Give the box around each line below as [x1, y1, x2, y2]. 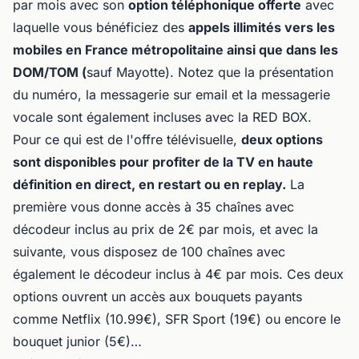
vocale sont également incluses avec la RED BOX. [13, 108, 312, 125]
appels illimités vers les [188, 18, 335, 35]
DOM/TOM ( [13, 63, 87, 80]
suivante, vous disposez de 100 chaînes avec [13, 243, 285, 260]
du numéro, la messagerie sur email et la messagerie [13, 86, 330, 103]
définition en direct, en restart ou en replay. [13, 175, 286, 192]
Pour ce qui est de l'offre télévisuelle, [13, 131, 241, 147]
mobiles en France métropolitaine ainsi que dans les [13, 41, 338, 58]
